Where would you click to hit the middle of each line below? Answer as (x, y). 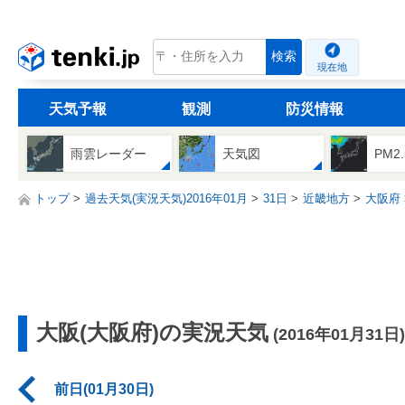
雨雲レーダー (108, 154)
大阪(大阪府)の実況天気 (152, 333)
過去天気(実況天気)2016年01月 (166, 199)
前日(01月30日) (104, 390)
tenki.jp (171, 49)
